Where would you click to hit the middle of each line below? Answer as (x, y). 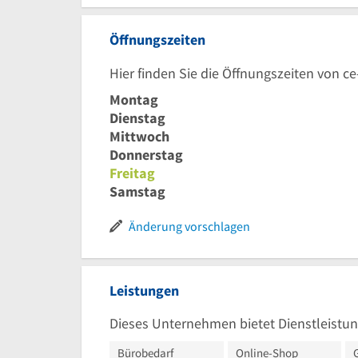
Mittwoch (139, 136)
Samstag (137, 191)
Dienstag (137, 117)
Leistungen (144, 290)
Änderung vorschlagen (189, 226)
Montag (134, 99)
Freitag (132, 173)
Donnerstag (146, 154)
